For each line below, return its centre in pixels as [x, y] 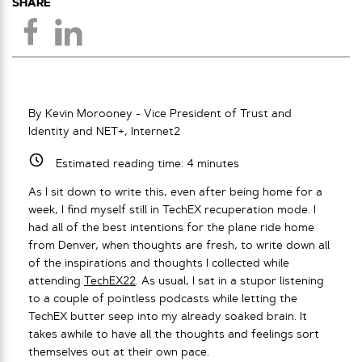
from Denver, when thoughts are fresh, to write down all [179, 246]
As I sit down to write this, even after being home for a [175, 193]
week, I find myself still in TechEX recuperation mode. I [172, 211]
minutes [216, 164]
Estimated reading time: [121, 164]
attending [56, 282]
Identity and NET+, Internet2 [104, 132]
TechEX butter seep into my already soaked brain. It [168, 318]
